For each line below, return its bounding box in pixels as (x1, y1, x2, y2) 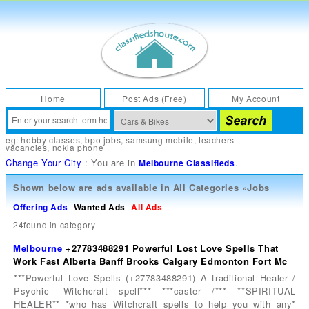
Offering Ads (13, 200, 68, 213)
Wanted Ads (73, 200, 126, 213)
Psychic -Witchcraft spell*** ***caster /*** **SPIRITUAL (14, 283, 296, 297)
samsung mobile (126, 133, 194, 146)
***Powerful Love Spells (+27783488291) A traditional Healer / (14, 270, 296, 284)
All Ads (131, 200, 163, 213)
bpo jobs (85, 133, 121, 146)
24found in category (13, 218, 96, 230)
